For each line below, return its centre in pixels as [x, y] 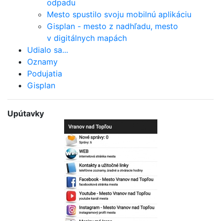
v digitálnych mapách [87, 38]
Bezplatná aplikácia [100, 125]
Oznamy [42, 61]
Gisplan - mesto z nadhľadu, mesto [112, 26]
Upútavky [26, 113]
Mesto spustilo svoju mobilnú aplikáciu [119, 14]
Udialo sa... [48, 50]
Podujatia [45, 73]
